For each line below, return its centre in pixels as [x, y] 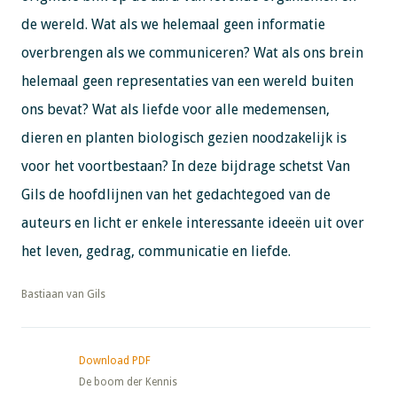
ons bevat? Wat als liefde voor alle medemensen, [175, 109]
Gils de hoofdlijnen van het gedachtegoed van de [175, 194]
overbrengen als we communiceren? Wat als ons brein [192, 52]
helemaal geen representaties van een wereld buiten [187, 81]
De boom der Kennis [128, 381]
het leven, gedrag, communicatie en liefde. [156, 251]
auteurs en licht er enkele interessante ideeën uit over [192, 222]
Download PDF [114, 360]
